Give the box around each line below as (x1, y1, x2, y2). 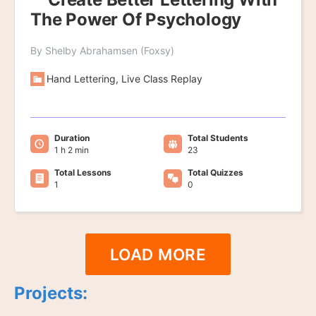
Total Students (187, 133, 248, 144)
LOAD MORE (109, 245, 207, 265)
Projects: (14, 283, 87, 304)
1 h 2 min (54, 145, 89, 156)
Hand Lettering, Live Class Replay (47, 73, 202, 85)
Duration (54, 133, 90, 144)
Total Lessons (54, 167, 111, 178)
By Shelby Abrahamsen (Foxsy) (30, 44, 174, 57)
